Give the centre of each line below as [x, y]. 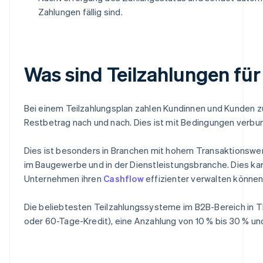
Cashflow [124, 178]
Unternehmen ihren [64, 178]
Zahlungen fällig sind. [80, 11]
